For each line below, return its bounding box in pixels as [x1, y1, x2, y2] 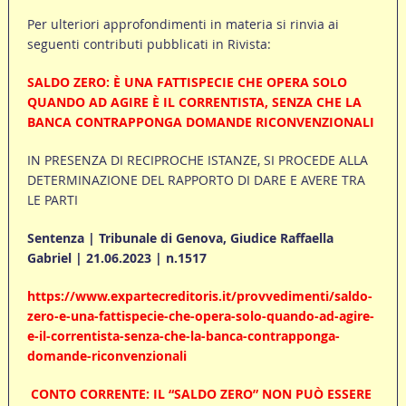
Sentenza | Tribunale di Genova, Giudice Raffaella [26, 229, 333, 247]
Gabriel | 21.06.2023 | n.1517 [26, 249, 207, 267]
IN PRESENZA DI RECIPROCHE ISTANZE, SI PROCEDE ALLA [26, 151, 368, 169]
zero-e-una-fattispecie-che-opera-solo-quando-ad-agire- [26, 307, 374, 325]
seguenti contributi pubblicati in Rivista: [26, 35, 271, 53]
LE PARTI [26, 191, 78, 209]
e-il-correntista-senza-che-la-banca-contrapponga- [26, 327, 340, 345]
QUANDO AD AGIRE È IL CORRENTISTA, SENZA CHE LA [26, 93, 362, 111]
